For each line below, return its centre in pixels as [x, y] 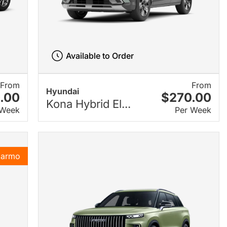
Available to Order [100, 56]
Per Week [193, 110]
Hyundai [62, 91]
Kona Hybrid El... [88, 104]
